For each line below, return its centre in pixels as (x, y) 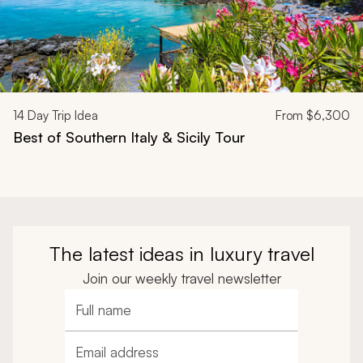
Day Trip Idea (61, 115)
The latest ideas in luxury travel (181, 253)
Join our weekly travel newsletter (181, 278)
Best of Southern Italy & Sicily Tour (129, 137)
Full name (102, 318)
